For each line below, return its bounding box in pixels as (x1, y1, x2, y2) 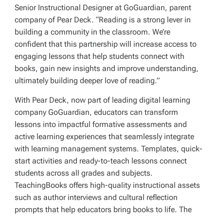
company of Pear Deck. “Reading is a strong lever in (15, 15, 191, 25)
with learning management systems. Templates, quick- (15, 144, 202, 154)
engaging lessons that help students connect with (15, 52, 184, 61)
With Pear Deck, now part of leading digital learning (15, 95, 190, 105)
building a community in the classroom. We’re (15, 27, 170, 37)
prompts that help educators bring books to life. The (15, 205, 192, 215)
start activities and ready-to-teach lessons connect (15, 156, 187, 166)
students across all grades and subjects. (15, 168, 153, 178)
